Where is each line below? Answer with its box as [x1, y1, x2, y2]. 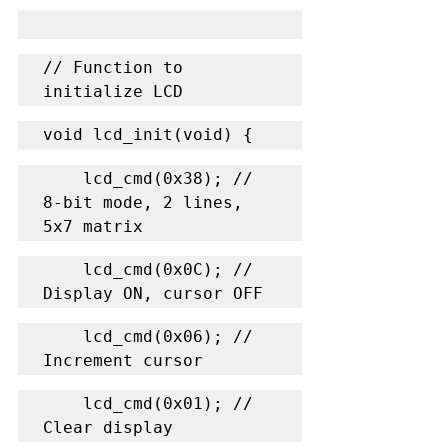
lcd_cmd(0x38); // [43, 168, 83, 188]
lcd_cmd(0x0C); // [43, 259, 83, 279]
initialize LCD [43, 81, 183, 101]
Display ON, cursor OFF [43, 283, 263, 303]
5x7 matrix [43, 216, 143, 236]
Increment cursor [43, 350, 203, 370]
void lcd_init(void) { [43, 124, 253, 144]
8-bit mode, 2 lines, [43, 192, 243, 212]
